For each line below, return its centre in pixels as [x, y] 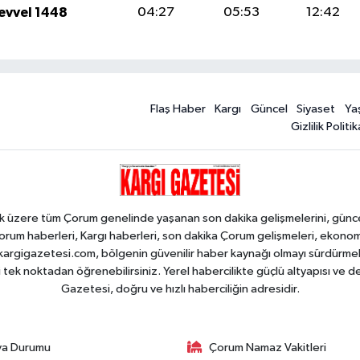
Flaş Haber [178, 109]
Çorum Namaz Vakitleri [268, 347]
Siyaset [316, 109]
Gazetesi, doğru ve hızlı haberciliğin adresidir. [180, 288]
